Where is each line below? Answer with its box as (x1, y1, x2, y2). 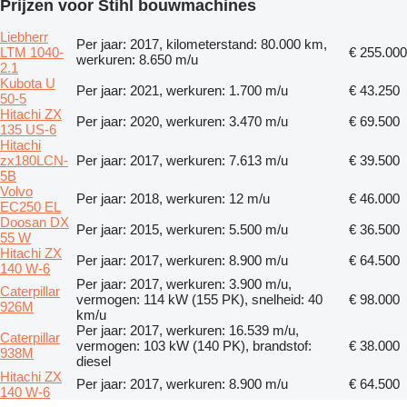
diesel (76, 352, 111, 369)
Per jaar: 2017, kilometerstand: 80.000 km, (76, 35, 327, 52)
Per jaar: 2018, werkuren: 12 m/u (76, 190, 270, 206)
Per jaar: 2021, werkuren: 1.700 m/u (76, 82, 288, 98)
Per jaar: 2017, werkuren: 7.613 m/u (76, 152, 288, 168)
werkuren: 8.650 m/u (76, 51, 198, 67)
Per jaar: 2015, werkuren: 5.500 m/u (76, 221, 288, 237)
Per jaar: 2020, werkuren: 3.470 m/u (76, 113, 288, 129)
